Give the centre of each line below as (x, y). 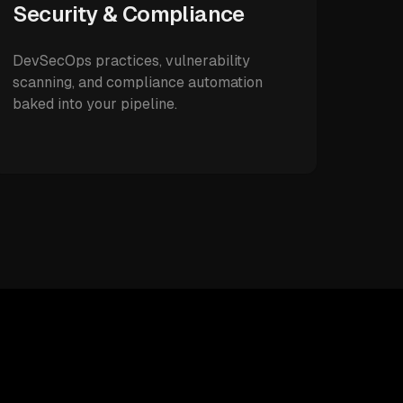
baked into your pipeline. (95, 104)
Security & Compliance (129, 14)
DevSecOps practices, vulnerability (132, 61)
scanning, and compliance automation (138, 82)
